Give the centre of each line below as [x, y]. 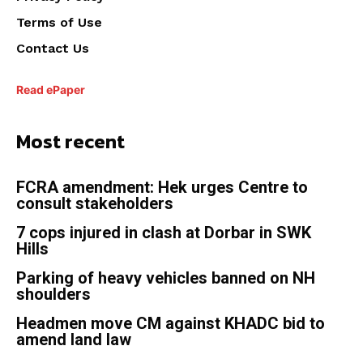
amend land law [78, 340]
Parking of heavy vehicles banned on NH [166, 278]
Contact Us [53, 49]
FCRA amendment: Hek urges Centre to [162, 188]
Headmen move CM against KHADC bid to [171, 324]
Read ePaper [51, 90]
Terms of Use [59, 23]
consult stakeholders [95, 204]
